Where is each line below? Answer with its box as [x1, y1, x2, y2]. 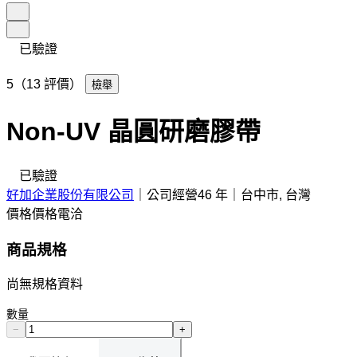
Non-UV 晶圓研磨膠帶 [6, 117, 261, 147]
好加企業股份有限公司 [6, 187, 134, 202]
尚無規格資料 [6, 277, 83, 292]
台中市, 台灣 [241, 187, 311, 202]
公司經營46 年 [147, 187, 228, 202]
